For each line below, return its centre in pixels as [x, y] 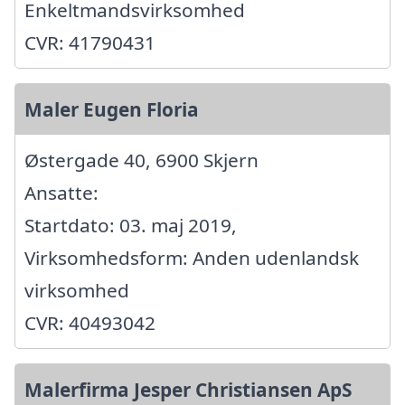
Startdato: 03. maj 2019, [131, 225]
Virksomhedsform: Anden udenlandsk [192, 257]
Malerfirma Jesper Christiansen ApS [188, 389]
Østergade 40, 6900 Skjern [141, 160]
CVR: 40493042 [90, 322]
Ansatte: [61, 192]
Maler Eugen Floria [112, 109]
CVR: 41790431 [90, 42]
